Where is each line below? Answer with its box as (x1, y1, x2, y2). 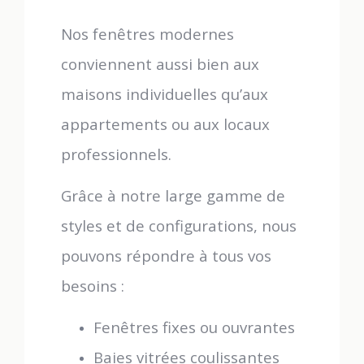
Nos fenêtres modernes (61, 24, 234, 44)
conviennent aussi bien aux (61, 54, 259, 74)
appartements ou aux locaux (61, 114, 270, 134)
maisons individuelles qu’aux (61, 84, 268, 104)
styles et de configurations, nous (61, 215, 297, 236)
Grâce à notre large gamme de (61, 185, 285, 206)
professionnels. (61, 144, 171, 164)
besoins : (61, 275, 124, 296)
